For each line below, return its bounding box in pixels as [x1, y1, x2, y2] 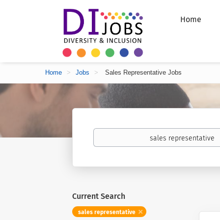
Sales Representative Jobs [103, 69, 182, 76]
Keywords [92, 128, 123, 137]
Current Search [72, 192, 125, 201]
